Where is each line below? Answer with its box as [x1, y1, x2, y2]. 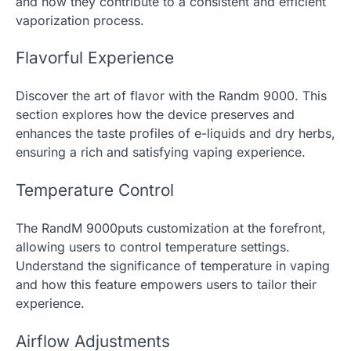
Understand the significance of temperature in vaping [16, 257, 330, 273]
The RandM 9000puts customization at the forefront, [16, 219, 326, 236]
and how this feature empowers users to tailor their [16, 276, 317, 292]
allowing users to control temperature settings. [16, 238, 290, 255]
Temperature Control [16, 179, 174, 200]
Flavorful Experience [16, 48, 174, 68]
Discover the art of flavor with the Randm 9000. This [16, 88, 327, 104]
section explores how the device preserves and [16, 107, 295, 123]
